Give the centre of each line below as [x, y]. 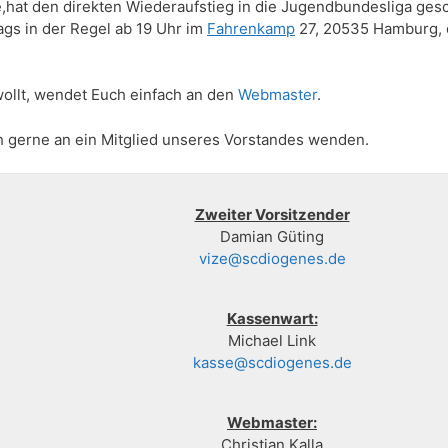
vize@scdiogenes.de [272, 259]
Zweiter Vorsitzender [272, 215]
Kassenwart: [272, 319]
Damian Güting [272, 237]
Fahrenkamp [251, 28]
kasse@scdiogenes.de [272, 363]
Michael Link [272, 341]
